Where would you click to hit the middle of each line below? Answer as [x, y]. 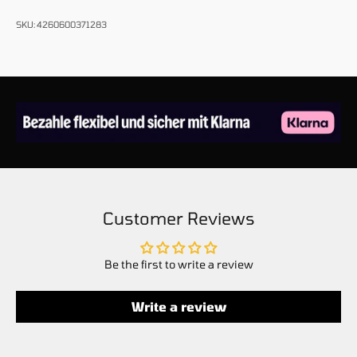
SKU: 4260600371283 [61, 25]
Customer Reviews [178, 218]
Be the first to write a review [178, 264]
